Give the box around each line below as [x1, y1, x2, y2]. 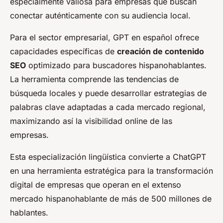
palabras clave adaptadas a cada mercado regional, [10, 102, 206, 112]
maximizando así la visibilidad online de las [10, 115, 172, 126]
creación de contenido [117, 46, 204, 56]
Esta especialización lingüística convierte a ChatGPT [10, 151, 206, 162]
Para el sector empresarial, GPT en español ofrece [10, 32, 199, 42]
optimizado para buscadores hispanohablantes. [26, 60, 207, 70]
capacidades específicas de [10, 46, 117, 56]
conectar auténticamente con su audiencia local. [10, 10, 191, 20]
